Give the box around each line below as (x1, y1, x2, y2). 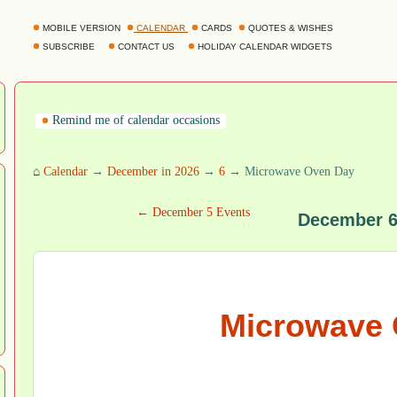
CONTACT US (115, 42, 177, 51)
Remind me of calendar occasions (49, 113, 220, 127)
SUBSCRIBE (40, 42, 97, 51)
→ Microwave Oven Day (225, 165, 354, 178)
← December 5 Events (136, 206, 250, 219)
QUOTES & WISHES (245, 23, 336, 33)
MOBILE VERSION (40, 23, 123, 33)
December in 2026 (107, 165, 199, 178)
